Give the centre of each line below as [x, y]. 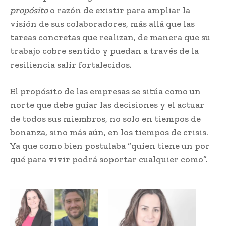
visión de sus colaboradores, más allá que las [102, 23]
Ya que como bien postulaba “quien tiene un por [110, 146]
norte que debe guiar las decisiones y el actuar [107, 105]
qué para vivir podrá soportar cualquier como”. [109, 159]
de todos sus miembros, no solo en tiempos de [105, 118]
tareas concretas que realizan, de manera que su [110, 37]
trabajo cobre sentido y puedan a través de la [104, 51]
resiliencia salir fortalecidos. [71, 64]
